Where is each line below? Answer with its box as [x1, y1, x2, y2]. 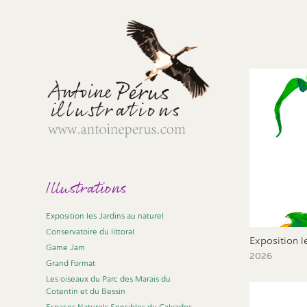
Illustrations [46, 175, 127, 202]
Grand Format [46, 258, 96, 268]
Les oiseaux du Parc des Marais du [46, 274, 171, 284]
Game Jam [46, 243, 86, 252]
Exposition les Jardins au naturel [46, 211, 164, 221]
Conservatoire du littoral [46, 227, 135, 236]
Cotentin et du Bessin [46, 286, 126, 296]
